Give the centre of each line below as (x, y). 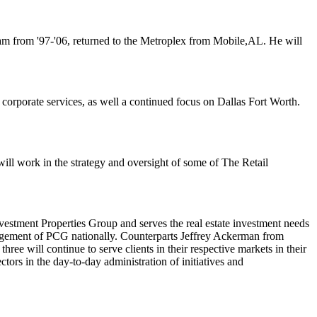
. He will (283, 41)
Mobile (229, 41)
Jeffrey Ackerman (219, 236)
